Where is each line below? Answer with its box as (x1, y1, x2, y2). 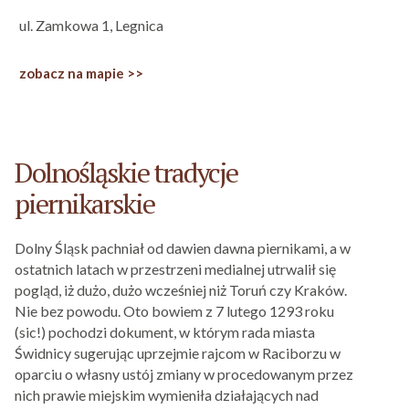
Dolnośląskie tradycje (15, 153, 237, 191)
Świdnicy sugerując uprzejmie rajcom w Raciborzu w (15, 343, 341, 362)
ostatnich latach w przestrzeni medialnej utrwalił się (15, 259, 336, 278)
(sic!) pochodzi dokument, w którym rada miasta (15, 322, 315, 341)
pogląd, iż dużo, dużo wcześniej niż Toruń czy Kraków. (15, 280, 347, 299)
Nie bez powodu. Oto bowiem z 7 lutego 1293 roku (15, 301, 334, 320)
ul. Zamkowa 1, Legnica (19, 16, 163, 34)
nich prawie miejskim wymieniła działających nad (15, 385, 319, 404)
